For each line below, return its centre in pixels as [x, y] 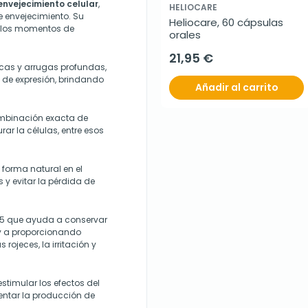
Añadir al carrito [236, 88]
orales [185, 35]
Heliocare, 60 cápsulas [226, 23]
